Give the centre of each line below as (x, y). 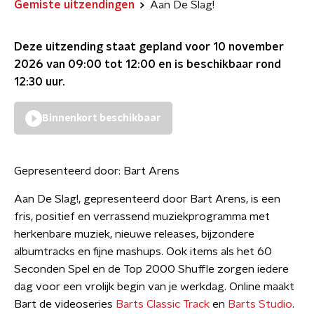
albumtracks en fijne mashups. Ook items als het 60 (143, 252)
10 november (248, 47)
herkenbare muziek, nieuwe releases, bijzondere (134, 234)
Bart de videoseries (65, 304)
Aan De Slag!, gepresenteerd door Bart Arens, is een (147, 199)
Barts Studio (260, 304)
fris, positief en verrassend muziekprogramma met (142, 217)
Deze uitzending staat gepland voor (114, 47)
